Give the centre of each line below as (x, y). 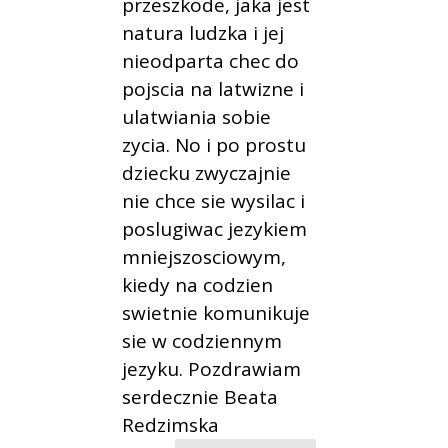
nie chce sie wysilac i (214, 200)
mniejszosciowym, (204, 256)
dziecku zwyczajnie (207, 172)
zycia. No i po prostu (214, 144)
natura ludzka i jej (203, 32)
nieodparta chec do (211, 60)
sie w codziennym (202, 340)
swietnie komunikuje (216, 312)
